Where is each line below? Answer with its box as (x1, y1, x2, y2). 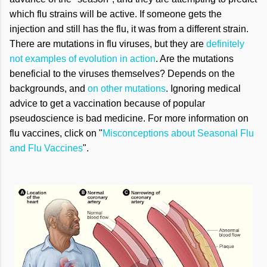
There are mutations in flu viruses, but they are (10, 39, 206, 49)
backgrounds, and (10, 83, 88, 94)
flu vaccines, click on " (10, 128, 103, 138)
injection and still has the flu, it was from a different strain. (10, 24, 249, 34)
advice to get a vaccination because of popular (10, 98, 205, 108)
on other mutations (88, 83, 166, 94)
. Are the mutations (156, 54, 234, 64)
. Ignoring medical (166, 83, 241, 94)
